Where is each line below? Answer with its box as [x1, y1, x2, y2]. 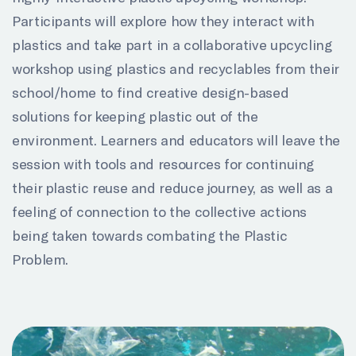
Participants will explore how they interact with [12, 12, 315, 30]
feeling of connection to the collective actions [12, 203, 308, 221]
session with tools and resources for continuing [12, 155, 315, 173]
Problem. [12, 250, 69, 269]
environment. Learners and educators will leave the [12, 131, 341, 149]
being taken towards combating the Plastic [12, 226, 288, 245]
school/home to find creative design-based [12, 83, 289, 102]
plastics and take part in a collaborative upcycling [12, 36, 332, 54]
